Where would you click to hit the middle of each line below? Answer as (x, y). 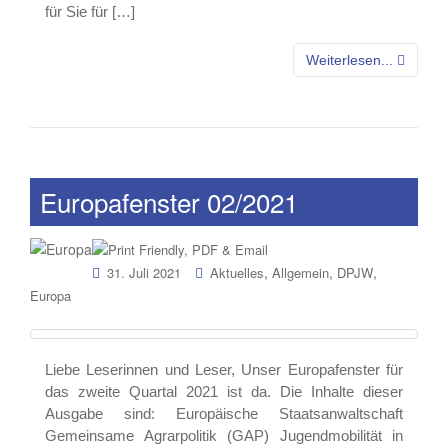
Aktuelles (237, 272)
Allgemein (300, 272)
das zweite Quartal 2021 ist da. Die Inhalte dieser (224, 392)
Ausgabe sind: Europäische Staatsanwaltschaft (224, 414)
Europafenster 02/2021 (169, 202)
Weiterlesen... (351, 60)
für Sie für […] (90, 12)
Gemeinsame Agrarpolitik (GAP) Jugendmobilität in (224, 436)
